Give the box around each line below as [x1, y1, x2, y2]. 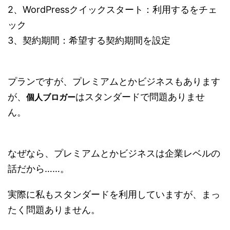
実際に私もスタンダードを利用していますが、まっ [8, 188, 220, 200]
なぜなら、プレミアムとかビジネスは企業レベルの [8, 147, 220, 159]
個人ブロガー [26, 91, 75, 102]
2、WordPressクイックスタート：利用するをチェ [8, 4, 217, 15]
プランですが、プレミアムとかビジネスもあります [8, 75, 220, 87]
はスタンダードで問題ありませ [75, 91, 205, 102]
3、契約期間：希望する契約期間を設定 [8, 34, 170, 46]
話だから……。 [8, 163, 69, 174]
